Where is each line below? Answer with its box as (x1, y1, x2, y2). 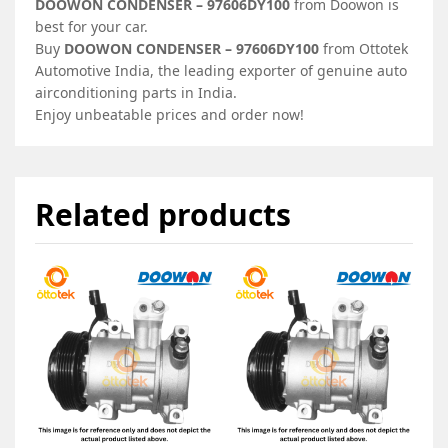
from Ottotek (319, 38, 408, 58)
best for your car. (35, 16, 148, 36)
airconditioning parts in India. (35, 82, 237, 102)
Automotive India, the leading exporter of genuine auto (35, 60, 407, 80)
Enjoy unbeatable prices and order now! (35, 104, 304, 124)
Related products (35, 193, 291, 235)
